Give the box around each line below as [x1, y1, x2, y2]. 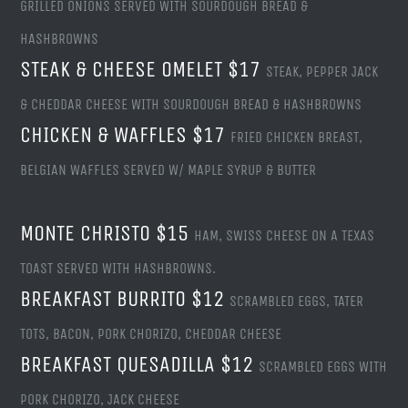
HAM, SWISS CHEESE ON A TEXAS [194, 227, 375, 245]
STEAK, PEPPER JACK [266, 63, 379, 81]
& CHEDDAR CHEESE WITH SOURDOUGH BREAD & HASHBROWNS [20, 96, 362, 114]
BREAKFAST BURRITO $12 [20, 286, 230, 312]
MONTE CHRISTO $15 [20, 220, 195, 247]
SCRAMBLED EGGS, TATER [229, 292, 364, 311]
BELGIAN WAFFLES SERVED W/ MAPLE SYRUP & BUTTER [20, 161, 317, 179]
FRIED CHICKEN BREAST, [230, 128, 363, 147]
